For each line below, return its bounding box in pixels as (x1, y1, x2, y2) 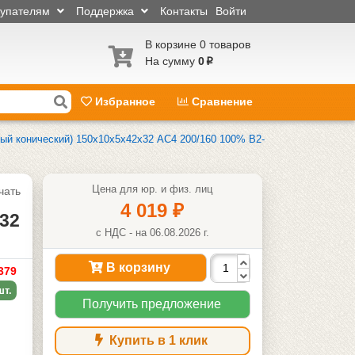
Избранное (92, 95, 158, 109)
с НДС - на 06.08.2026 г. (95, 226, 209, 239)
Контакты (160, 5, 208, 17)
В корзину (103, 260, 171, 274)
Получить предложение (82, 296, 221, 311)
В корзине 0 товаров (145, 38, 250, 52)
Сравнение (189, 95, 253, 109)
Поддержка (76, 5, 137, 17)
